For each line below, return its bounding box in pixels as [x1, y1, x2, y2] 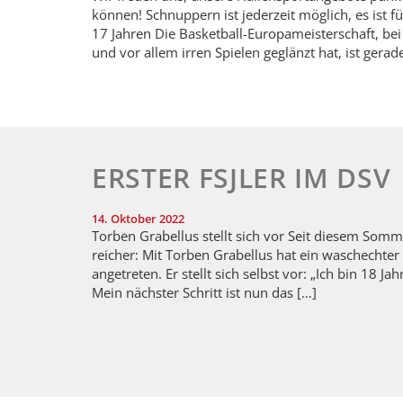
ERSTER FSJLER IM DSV [92, 159, 391, 197]
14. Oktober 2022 [92, 210, 184, 228]
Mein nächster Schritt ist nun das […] [92, 283, 317, 302]
